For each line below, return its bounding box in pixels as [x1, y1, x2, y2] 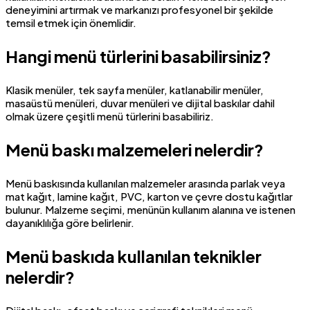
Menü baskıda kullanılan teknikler [6, 245, 262, 266]
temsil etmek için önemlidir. [6, 15, 136, 29]
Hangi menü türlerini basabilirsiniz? [6, 45, 271, 66]
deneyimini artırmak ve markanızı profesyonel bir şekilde [6, 2, 273, 16]
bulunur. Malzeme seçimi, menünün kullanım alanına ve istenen [6, 202, 295, 216]
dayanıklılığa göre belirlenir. [6, 215, 134, 229]
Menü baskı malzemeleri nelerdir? [6, 138, 264, 160]
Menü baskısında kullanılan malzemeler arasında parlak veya [6, 176, 285, 190]
